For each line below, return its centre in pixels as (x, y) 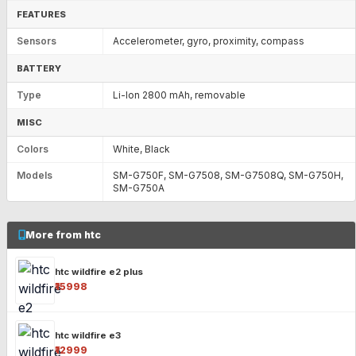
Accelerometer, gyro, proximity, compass (209, 41)
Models (35, 175)
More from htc (63, 234)
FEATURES (41, 14)
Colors (33, 149)
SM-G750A (139, 188)
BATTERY (39, 68)
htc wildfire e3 (87, 336)
